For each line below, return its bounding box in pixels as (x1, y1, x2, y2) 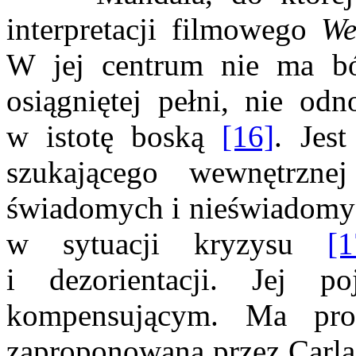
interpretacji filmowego (6, 12, 321, 47)
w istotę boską (6, 119, 222, 154)
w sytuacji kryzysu (6, 226, 327, 261)
